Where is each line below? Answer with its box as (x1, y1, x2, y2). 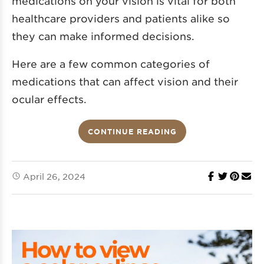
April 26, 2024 (23, 171, 85, 182)
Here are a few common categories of (12, 58, 210, 70)
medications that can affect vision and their (12, 75, 238, 88)
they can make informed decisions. (12, 30, 194, 42)
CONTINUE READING (87, 127, 177, 137)
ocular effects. (12, 93, 87, 105)
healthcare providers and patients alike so (12, 12, 230, 25)
